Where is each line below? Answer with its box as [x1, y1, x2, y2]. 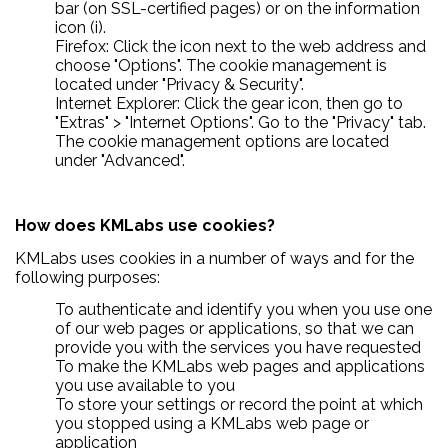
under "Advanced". [55, 151, 185, 171]
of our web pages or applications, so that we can [55, 319, 414, 339]
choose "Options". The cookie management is [55, 56, 387, 76]
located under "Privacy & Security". [55, 75, 304, 95]
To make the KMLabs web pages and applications [55, 357, 425, 377]
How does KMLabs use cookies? [15, 216, 275, 236]
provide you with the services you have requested [55, 338, 421, 358]
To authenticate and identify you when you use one [55, 300, 432, 320]
